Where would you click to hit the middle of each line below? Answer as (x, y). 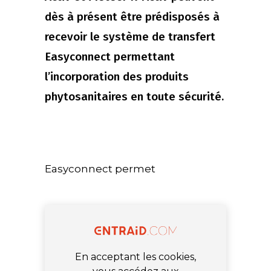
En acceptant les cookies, (135, 256)
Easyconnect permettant (110, 57)
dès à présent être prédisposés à (132, 17)
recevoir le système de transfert (130, 37)
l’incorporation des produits (117, 77)
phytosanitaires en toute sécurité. (134, 97)
